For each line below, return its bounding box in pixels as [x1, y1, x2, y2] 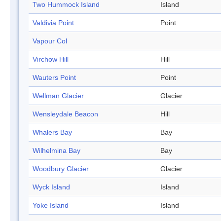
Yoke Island [33, 201, 69, 210]
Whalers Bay [33, 128, 72, 137]
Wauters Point [33, 74, 76, 82]
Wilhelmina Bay [33, 147, 80, 155]
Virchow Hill [33, 55, 69, 64]
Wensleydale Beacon [33, 110, 98, 118]
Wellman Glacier [33, 92, 84, 100]
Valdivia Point [33, 19, 74, 27]
